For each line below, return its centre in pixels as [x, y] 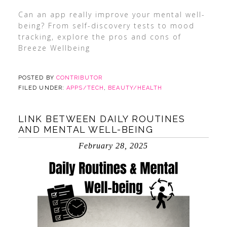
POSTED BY [37, 78]
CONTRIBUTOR [79, 78]
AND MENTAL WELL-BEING [86, 129]
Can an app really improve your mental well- [111, 14]
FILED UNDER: [42, 88]
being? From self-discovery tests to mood [106, 26]
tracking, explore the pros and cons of [100, 37]
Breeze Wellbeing [54, 48]
